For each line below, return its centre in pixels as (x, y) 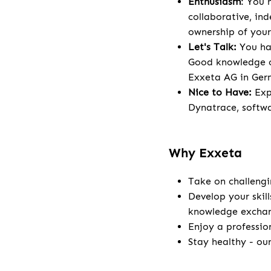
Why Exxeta (205, 153)
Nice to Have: (220, 93)
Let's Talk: (212, 47)
